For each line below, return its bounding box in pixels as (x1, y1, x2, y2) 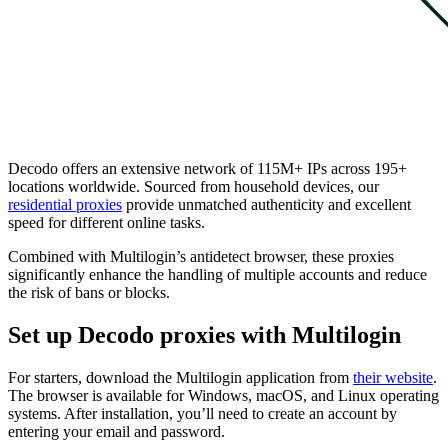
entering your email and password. (8, 422, 225, 440)
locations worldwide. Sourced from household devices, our (8, 177, 379, 195)
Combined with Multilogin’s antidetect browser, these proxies (8, 247, 394, 265)
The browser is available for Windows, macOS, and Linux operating (8, 386, 439, 404)
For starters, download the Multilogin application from (8, 368, 353, 386)
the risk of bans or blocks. (8, 283, 170, 301)
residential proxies (8, 195, 122, 213)
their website (353, 368, 433, 386)
